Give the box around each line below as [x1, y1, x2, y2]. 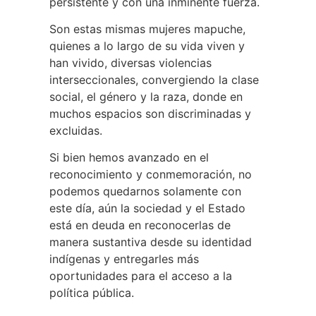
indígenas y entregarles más [49, 252, 199, 267]
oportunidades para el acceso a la [49, 269, 232, 284]
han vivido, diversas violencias [49, 56, 212, 71]
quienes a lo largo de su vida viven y [49, 39, 245, 54]
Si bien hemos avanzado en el [49, 150, 209, 165]
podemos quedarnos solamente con [49, 184, 241, 199]
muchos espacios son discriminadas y [49, 107, 251, 121]
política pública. [49, 286, 134, 300]
